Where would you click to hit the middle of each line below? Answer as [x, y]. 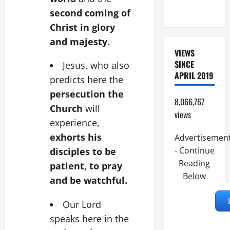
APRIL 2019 [194, 75]
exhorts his [76, 137]
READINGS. [192, 10]
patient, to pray [86, 166]
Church [66, 109]
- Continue [194, 150]
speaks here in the [89, 218]
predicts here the [87, 80]
